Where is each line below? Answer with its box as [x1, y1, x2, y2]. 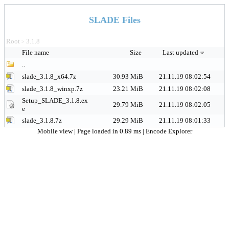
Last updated [163, 49, 198, 56]
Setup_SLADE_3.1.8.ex [22, 97, 88, 104]
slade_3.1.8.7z [22, 117, 62, 124]
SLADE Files [88, 15, 141, 25]
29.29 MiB [113, 117, 143, 124]
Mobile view [37, 127, 74, 135]
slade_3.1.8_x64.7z [22, 73, 76, 80]
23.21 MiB [113, 85, 143, 93]
